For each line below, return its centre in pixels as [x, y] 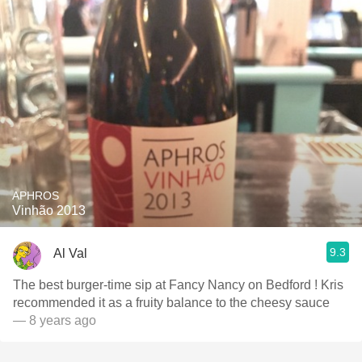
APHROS [36, 196]
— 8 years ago [55, 320]
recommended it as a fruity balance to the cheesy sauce [171, 303]
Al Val [70, 253]
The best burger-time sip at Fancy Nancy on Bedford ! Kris [178, 285]
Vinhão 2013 [49, 210]
